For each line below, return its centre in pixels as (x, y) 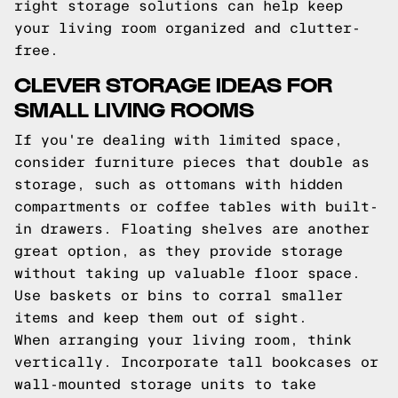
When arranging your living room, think (183, 340)
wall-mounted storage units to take (165, 384)
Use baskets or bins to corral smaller (179, 295)
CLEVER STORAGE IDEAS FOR (173, 83)
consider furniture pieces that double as (192, 162)
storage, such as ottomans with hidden (179, 184)
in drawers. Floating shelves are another (192, 229)
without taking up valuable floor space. (187, 273)
